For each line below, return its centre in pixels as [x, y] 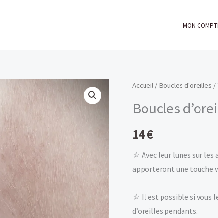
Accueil [143, 85]
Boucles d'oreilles [185, 85]
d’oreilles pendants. [165, 210]
